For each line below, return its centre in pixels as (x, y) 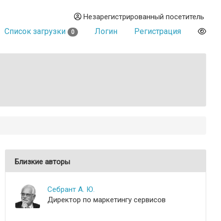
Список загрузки (36, 31)
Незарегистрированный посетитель (143, 17)
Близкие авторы (42, 162)
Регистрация (158, 31)
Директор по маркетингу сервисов (107, 200)
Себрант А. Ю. (71, 189)
